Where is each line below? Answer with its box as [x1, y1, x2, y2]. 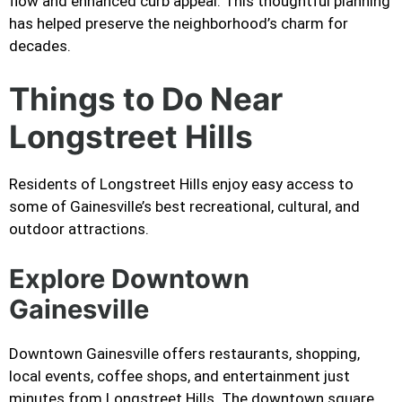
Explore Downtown [9, 262, 249, 294]
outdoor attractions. [9, 220, 149, 239]
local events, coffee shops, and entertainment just [9, 366, 350, 385]
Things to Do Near [9, 80, 283, 118]
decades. [9, 36, 71, 55]
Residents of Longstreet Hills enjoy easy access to [9, 175, 354, 194]
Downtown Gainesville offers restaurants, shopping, [9, 344, 360, 363]
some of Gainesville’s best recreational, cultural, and [9, 197, 360, 216]
